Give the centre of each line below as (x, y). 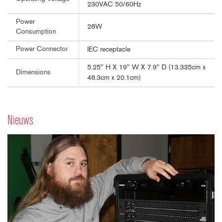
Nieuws (20, 121)
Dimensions (33, 72)
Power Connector (42, 49)
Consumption (36, 32)
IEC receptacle (109, 50)
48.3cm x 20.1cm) (114, 78)
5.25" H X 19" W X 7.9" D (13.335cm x (146, 67)
